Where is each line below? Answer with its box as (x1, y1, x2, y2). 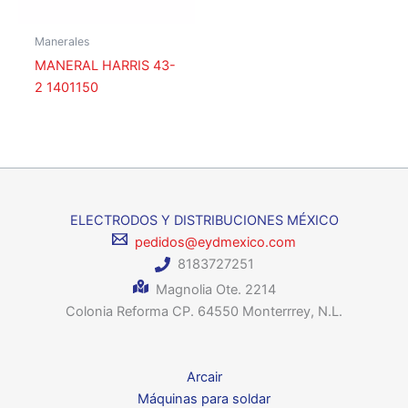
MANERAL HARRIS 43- (34, 56, 176, 74)
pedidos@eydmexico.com (127, 234, 296, 251)
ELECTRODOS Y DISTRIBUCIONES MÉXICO (69, 212, 339, 229)
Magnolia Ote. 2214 (148, 280, 276, 298)
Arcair (186, 369, 222, 386)
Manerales (34, 34, 89, 48)
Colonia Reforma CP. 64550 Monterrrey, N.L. (66, 302, 342, 320)
